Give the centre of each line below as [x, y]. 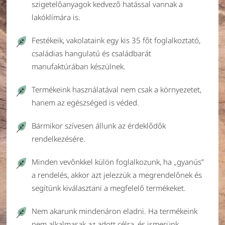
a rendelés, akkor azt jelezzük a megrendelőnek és [117, 175]
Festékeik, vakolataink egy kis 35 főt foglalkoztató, [116, 40]
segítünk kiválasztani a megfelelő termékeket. [109, 188]
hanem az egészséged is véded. [85, 102]
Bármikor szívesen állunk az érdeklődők [99, 125]
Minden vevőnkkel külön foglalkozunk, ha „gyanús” [118, 161]
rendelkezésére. [59, 138]
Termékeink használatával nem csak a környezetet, [117, 89]
